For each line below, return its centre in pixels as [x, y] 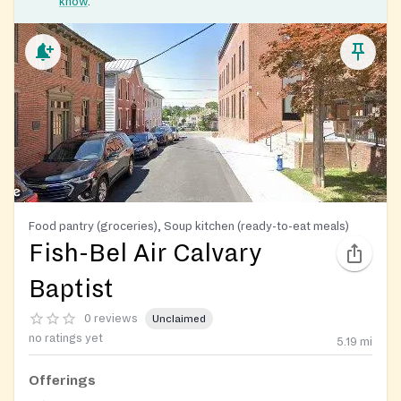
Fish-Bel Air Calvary [145, 254]
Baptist [71, 290]
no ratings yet [66, 339]
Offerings [62, 381]
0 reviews [111, 318]
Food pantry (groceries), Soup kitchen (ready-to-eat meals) [189, 226]
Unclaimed [179, 319]
